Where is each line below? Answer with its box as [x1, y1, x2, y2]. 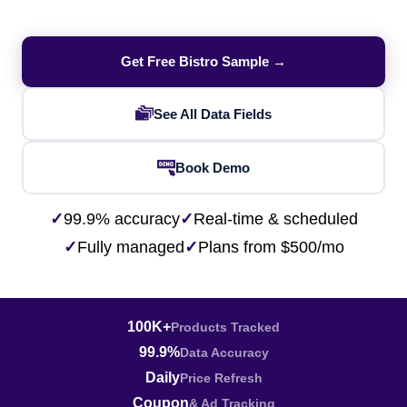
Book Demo [175, 159, 250, 175]
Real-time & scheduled [193, 210, 358, 228]
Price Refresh [179, 371, 263, 385]
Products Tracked [171, 320, 280, 334]
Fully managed [76, 238, 184, 256]
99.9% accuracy [63, 210, 180, 228]
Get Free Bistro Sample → [121, 54, 286, 69]
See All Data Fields [154, 105, 272, 122]
